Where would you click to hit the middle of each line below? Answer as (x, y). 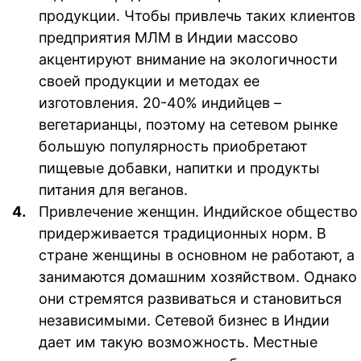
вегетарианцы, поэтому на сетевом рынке (188, 124)
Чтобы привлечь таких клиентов (240, 15)
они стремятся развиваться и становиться (190, 298)
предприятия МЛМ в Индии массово (168, 37)
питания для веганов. (113, 189)
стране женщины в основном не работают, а (197, 255)
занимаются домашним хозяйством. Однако (198, 276)
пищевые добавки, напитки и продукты (179, 168)
